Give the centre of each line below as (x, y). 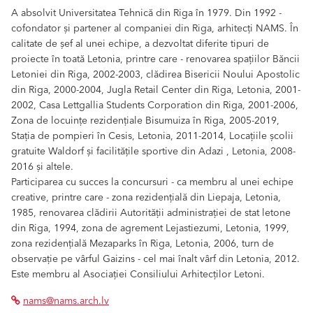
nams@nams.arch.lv (66, 301)
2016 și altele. (42, 167)
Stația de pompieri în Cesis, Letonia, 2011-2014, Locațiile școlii (152, 137)
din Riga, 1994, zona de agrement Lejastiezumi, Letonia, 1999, (150, 229)
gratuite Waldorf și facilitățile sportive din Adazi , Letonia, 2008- (153, 152)
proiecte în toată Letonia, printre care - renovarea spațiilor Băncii (155, 60)
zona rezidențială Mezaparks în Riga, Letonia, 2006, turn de (143, 244)
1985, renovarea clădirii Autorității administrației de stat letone (151, 213)
